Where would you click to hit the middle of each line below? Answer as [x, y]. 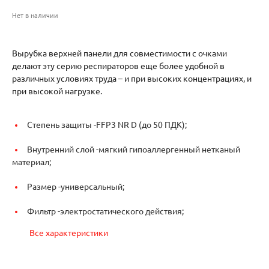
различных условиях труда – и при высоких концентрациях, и [132, 78]
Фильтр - [44, 211]
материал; [32, 162]
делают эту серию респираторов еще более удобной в [118, 66]
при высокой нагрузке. [57, 91]
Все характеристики [69, 233]
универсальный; [92, 186]
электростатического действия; [122, 211]
